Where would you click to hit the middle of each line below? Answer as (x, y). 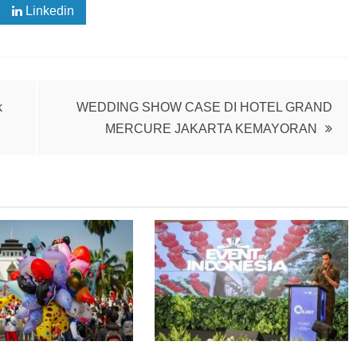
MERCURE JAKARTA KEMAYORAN (211, 128)
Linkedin (48, 10)
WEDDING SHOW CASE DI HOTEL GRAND (204, 107)
